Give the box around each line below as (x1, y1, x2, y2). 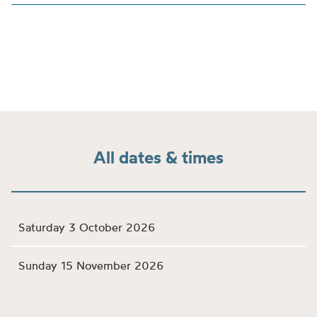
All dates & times (93, 146, 224, 168)
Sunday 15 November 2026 (18, 258, 164, 272)
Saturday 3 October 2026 (18, 220, 156, 234)
